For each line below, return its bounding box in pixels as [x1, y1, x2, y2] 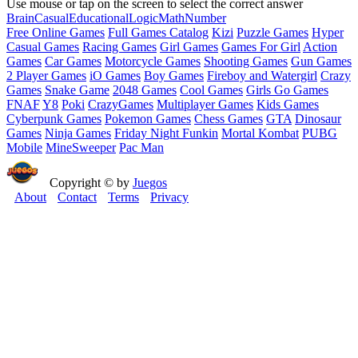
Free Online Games [6, 25, 105, 39]
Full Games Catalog [108, 25, 209, 39]
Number [185, 10, 226, 25]
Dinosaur [295, 111, 341, 125]
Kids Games [257, 97, 319, 111]
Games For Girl [221, 39, 300, 54]
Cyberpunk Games [6, 111, 101, 125]
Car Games [45, 54, 101, 68]
